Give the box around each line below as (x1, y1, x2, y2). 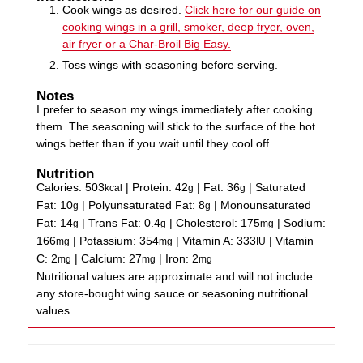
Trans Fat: (88, 216, 145, 230)
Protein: (132, 181, 176, 194)
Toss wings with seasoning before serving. (62, 58, 279, 71)
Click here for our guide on (185, 2, 322, 16)
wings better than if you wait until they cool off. (36, 136, 273, 150)
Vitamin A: (182, 234, 237, 248)
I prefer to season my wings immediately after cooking (36, 102, 314, 116)
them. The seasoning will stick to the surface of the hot (36, 119, 316, 133)
